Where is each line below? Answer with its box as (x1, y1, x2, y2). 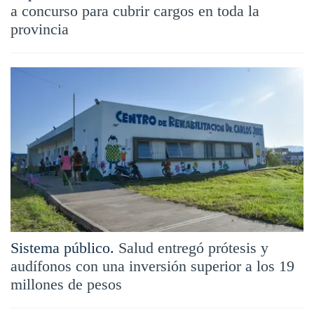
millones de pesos (11, 275, 122, 293)
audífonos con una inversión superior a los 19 (11, 257, 294, 275)
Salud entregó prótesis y (118, 238, 268, 257)
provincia (11, 20, 69, 38)
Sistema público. (11, 238, 114, 257)
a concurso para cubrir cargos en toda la (11, 1, 259, 20)
